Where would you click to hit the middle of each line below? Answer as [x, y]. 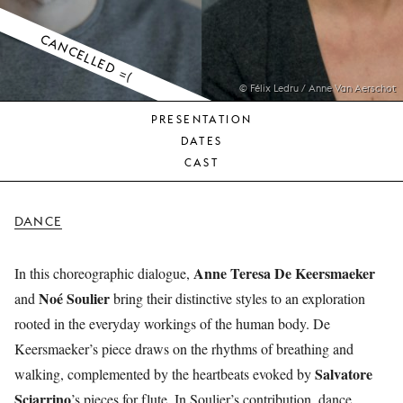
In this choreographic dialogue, [104, 273]
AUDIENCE [240, 28]
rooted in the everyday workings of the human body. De [172, 323]
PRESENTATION [201, 119]
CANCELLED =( [86, 58]
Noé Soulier [74, 298]
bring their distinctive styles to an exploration [237, 298]
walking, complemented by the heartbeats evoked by [165, 374]
